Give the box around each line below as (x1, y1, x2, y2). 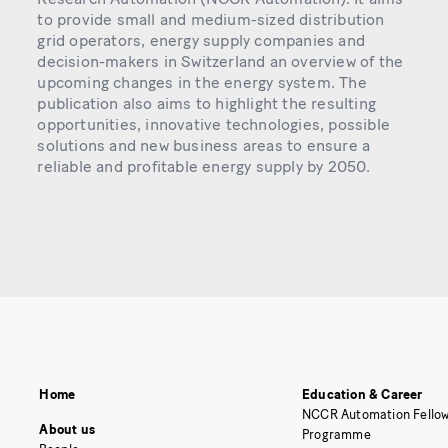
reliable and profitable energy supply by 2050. (37, 157, 371, 177)
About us (39, 421, 95, 437)
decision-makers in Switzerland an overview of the (37, 52, 404, 72)
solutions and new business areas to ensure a (37, 136, 371, 156)
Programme (302, 426, 371, 442)
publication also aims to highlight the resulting (37, 94, 376, 114)
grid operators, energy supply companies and (37, 31, 365, 51)
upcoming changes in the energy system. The (37, 73, 367, 93)
